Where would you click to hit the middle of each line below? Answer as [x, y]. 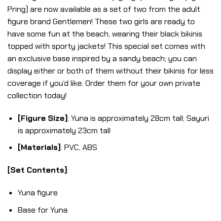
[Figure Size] [42, 118]
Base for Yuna [42, 210]
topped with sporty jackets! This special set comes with [106, 46]
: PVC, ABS [79, 147]
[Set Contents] [37, 170]
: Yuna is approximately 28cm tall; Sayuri [138, 118]
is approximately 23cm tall [64, 130]
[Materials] [39, 147]
